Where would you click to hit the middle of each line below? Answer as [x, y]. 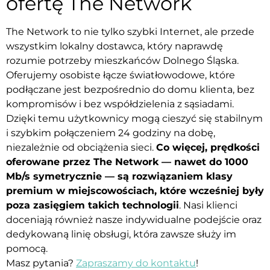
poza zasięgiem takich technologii [93, 206]
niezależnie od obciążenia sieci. [81, 148]
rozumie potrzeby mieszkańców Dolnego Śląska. [122, 61]
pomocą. [27, 249]
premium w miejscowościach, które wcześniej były [135, 191]
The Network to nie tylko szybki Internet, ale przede [130, 32]
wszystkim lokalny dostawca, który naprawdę [115, 46]
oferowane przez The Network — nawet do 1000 [127, 162]
